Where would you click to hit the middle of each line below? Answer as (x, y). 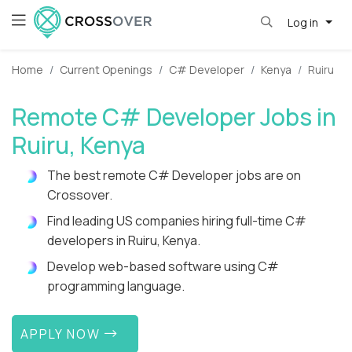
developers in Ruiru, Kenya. (124, 241)
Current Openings (106, 70)
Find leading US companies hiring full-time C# (177, 221)
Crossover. (80, 195)
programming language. (116, 286)
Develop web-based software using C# (163, 267)
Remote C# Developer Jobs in (174, 117)
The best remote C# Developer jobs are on (174, 176)
